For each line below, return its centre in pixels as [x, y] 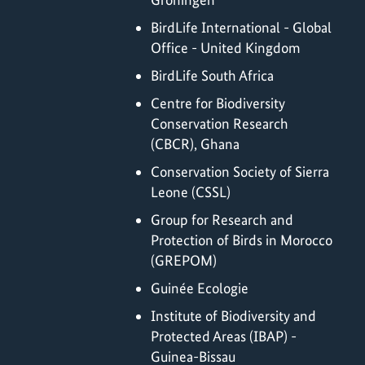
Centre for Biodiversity [218, 103]
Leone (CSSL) [191, 192]
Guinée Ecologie [200, 288]
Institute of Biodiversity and [233, 316]
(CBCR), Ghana [195, 144]
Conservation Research [220, 124]
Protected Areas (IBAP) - [224, 336]
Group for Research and [222, 220]
